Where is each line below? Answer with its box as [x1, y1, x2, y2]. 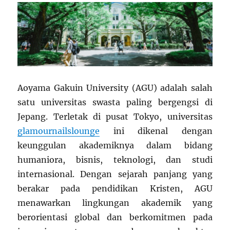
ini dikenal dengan [100, 126, 213, 137]
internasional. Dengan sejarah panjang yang [17, 169, 213, 180]
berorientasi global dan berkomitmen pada [17, 212, 213, 223]
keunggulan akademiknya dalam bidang [17, 140, 213, 151]
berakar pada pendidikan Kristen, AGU [17, 183, 213, 194]
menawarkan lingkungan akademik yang [17, 198, 213, 208]
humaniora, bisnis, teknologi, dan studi [17, 155, 213, 165]
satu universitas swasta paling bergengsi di [17, 97, 213, 108]
